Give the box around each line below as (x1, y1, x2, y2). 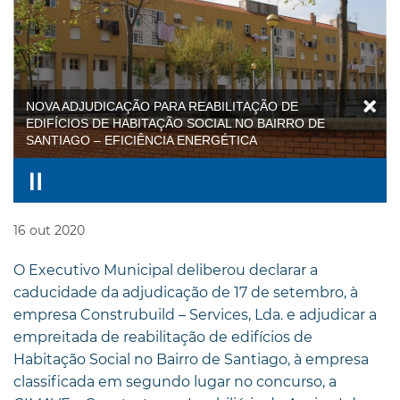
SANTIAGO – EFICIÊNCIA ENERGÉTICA (26, 132, 257, 147)
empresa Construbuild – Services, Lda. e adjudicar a (13, 305, 377, 323)
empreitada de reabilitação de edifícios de (13, 328, 312, 346)
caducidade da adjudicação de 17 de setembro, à (13, 283, 358, 301)
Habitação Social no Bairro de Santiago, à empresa (13, 350, 369, 368)
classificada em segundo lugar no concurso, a (13, 372, 337, 390)
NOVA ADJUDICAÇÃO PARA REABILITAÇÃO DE (26, 98, 298, 113)
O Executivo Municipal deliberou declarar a (13, 261, 318, 279)
